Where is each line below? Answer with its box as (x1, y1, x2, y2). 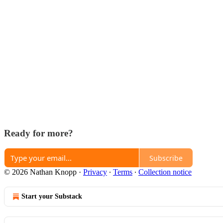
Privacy (83, 168, 107, 177)
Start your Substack (21, 193, 82, 201)
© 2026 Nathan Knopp (4, 168, 77, 177)
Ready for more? (4, 127, 73, 138)
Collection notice (138, 168, 192, 177)
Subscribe (149, 153, 183, 163)
